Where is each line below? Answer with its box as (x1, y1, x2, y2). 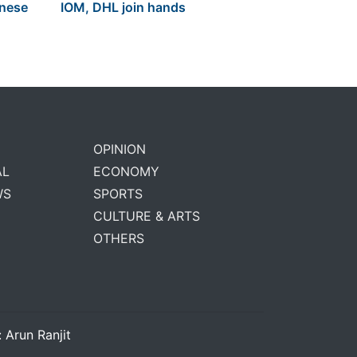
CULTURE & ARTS (92, 208, 200, 225)
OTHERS (92, 230, 144, 247)
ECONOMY (92, 163, 159, 180)
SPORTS (92, 186, 143, 202)
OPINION (92, 141, 146, 158)
